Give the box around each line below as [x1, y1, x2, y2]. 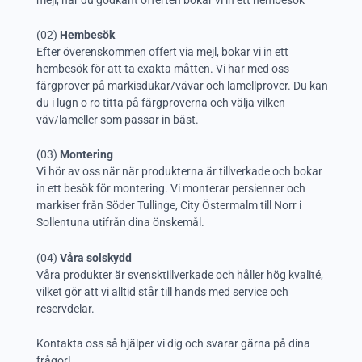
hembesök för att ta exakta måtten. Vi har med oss [36, 62, 289, 76]
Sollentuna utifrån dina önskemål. [36, 216, 204, 229]
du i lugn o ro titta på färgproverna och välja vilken [36, 96, 285, 110]
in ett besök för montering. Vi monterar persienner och [36, 182, 305, 196]
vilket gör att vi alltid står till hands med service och [36, 284, 288, 298]
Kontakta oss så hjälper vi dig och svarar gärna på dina [36, 337, 310, 351]
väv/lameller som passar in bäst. [36, 113, 199, 127]
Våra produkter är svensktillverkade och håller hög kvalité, [36, 267, 323, 281]
